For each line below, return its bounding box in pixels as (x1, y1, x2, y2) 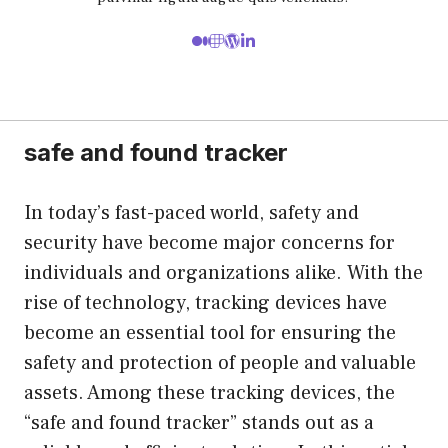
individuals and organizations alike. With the (24, 259, 423, 286)
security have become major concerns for (24, 229, 395, 256)
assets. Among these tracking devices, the (24, 379, 395, 406)
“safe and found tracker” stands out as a (24, 409, 374, 436)
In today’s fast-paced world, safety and (24, 199, 359, 226)
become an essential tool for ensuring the (24, 319, 396, 346)
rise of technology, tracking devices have (24, 289, 387, 316)
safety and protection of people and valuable (24, 349, 416, 376)
